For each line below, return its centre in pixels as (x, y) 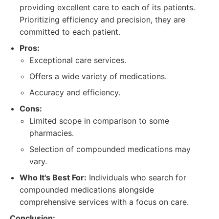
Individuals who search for (136, 177)
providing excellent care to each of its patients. (107, 7)
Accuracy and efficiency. (75, 92)
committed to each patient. (70, 32)
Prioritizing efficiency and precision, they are (102, 20)
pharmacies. (52, 133)
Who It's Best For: (53, 177)
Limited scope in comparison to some (99, 121)
